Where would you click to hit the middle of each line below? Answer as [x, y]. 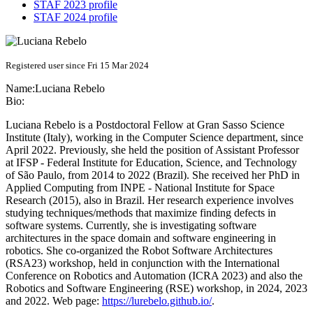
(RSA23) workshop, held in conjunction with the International [143, 263]
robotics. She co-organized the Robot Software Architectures [139, 251]
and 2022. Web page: [54, 301]
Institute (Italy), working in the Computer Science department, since [154, 138]
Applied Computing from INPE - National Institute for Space [140, 188]
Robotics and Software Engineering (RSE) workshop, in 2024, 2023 [156, 289]
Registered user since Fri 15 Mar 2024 [77, 66]
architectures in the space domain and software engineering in [141, 238]
